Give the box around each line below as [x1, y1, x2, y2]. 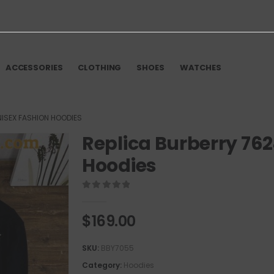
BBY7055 [101, 242, 134, 253]
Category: [82, 259, 124, 270]
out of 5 [89, 192, 139, 201]
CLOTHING [78, 62, 122, 73]
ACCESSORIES [5, 62, 63, 73]
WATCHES [179, 62, 221, 73]
